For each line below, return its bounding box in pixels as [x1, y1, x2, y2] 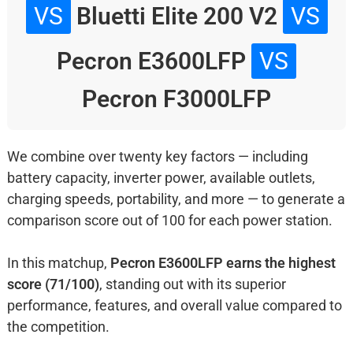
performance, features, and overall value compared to [6, 297, 342, 314]
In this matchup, [6, 255, 110, 272]
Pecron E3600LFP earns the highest [110, 255, 336, 272]
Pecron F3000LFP [82, 85, 271, 113]
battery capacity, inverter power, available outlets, [6, 169, 315, 187]
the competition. [6, 318, 110, 336]
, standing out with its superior [98, 276, 286, 293]
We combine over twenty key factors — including [6, 148, 308, 165]
